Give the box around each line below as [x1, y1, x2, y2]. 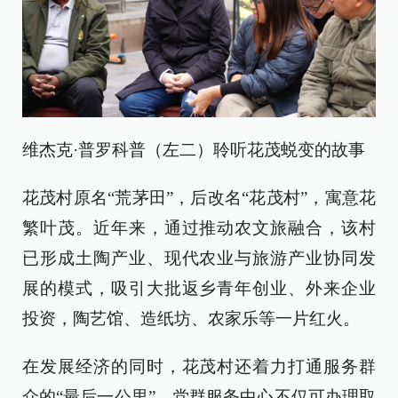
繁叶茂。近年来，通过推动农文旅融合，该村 [22, 219, 376, 238]
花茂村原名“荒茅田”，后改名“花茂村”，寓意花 [22, 188, 376, 208]
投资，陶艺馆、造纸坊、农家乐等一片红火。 [22, 309, 360, 329]
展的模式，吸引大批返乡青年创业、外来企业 [22, 279, 376, 298]
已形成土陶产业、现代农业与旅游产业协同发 [22, 249, 376, 268]
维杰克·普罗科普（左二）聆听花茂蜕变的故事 [22, 140, 365, 160]
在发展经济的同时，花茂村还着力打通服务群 [22, 357, 376, 377]
